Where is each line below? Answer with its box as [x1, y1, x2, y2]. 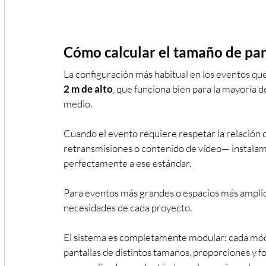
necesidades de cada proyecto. [64, 201, 192, 214]
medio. [64, 97, 94, 110]
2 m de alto [64, 82, 113, 95]
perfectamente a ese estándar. [64, 156, 193, 169]
